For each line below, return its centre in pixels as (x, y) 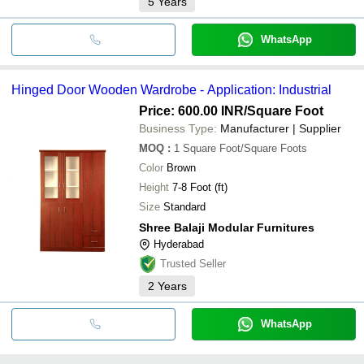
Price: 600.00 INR (191, 110)
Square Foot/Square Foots (245, 148)
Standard (184, 206)
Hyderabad (179, 244)
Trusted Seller (193, 263)
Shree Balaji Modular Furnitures (227, 227)
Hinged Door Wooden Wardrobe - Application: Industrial (171, 89)
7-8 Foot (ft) (200, 187)
